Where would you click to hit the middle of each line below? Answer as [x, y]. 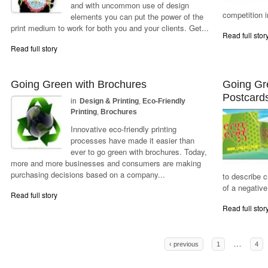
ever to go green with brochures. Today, [139, 152]
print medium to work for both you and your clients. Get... [110, 28]
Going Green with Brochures [79, 84]
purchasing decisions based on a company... [88, 174]
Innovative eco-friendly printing [124, 129]
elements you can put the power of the [137, 16]
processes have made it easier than [133, 140]
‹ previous [184, 244]
